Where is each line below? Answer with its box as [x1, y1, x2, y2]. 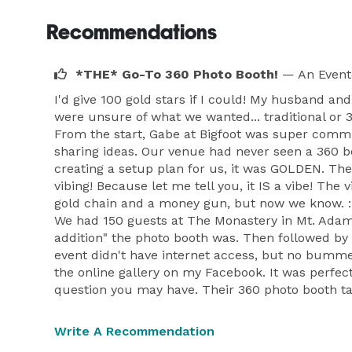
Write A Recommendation [54, 324, 214, 339]
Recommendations [46, 20, 217, 44]
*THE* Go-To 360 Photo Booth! [75, 67, 278, 82]
